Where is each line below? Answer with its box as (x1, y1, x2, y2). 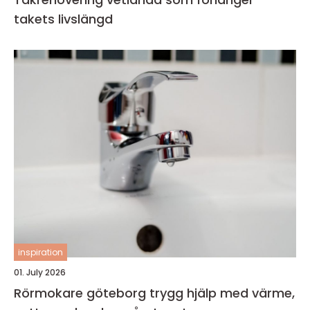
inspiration (18, 246, 63, 258)
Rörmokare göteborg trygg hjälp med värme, (14, 284, 149, 302)
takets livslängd (14, 10, 113, 28)
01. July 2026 (14, 266, 66, 278)
